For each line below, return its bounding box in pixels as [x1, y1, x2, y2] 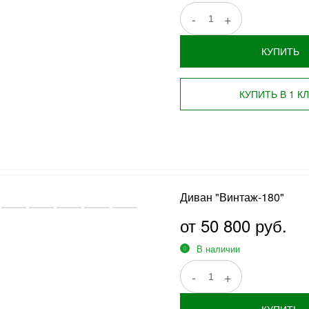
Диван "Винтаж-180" [179, 189, 284, 205]
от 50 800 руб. [179, 213, 287, 237]
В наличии [196, 242, 240, 255]
